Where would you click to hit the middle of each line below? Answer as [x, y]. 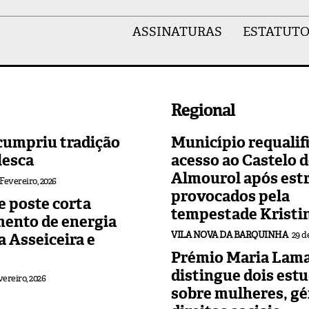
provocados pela [230, 196]
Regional [203, 110]
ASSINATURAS [177, 32]
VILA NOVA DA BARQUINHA [229, 235]
